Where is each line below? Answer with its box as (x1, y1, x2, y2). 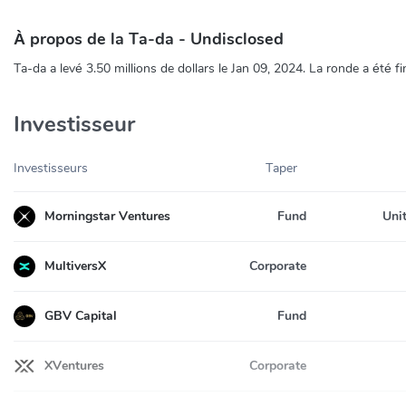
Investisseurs (14, 159, 88, 178)
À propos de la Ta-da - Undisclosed (14, 28, 284, 51)
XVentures (44, 356, 104, 374)
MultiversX (44, 256, 106, 275)
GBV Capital (44, 306, 117, 324)
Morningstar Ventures (44, 207, 170, 225)
